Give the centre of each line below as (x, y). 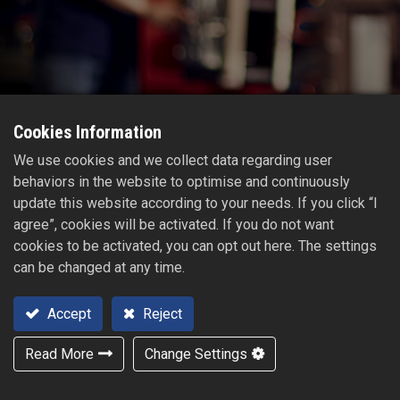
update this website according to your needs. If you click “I (196, 203)
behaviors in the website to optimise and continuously (182, 182)
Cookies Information (87, 132)
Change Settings (196, 354)
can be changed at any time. (99, 267)
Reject (161, 314)
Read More (59, 354)
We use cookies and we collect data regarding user (173, 160)
